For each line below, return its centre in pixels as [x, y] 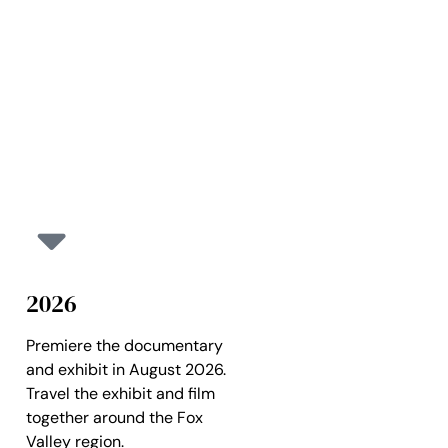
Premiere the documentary [124, 345]
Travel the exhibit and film [120, 393]
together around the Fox [114, 417]
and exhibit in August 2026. [126, 369]
